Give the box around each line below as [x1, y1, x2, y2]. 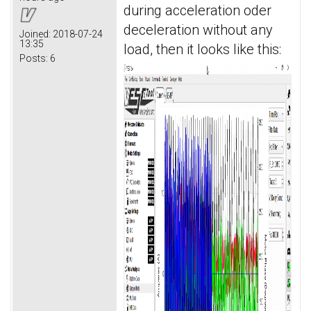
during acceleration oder [124, 1, 271, 19]
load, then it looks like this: [124, 40, 285, 58]
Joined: [19, 28, 51, 40]
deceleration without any [124, 21, 273, 38]
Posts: [19, 52, 48, 64]
